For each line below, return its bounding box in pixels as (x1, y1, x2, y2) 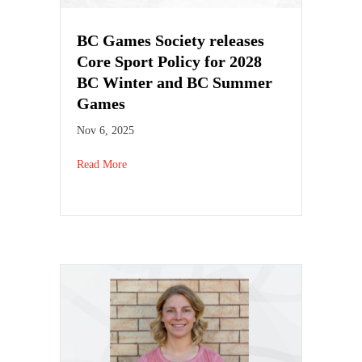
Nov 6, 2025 (77, 124, 134, 137)
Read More (77, 158, 127, 170)
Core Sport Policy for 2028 (77, 52, 262, 70)
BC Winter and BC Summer (77, 73, 272, 91)
